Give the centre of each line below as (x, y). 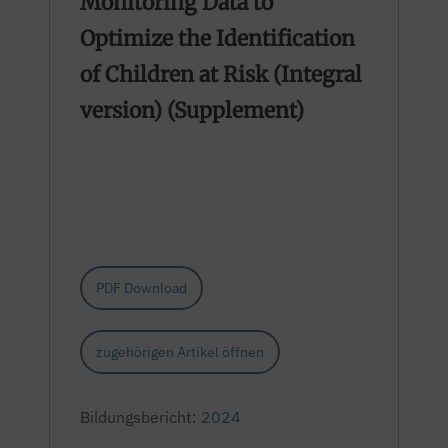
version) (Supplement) (192, 110)
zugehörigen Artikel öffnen (180, 352)
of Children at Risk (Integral (221, 74)
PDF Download (141, 288)
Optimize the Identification (217, 38)
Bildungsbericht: (140, 417)
